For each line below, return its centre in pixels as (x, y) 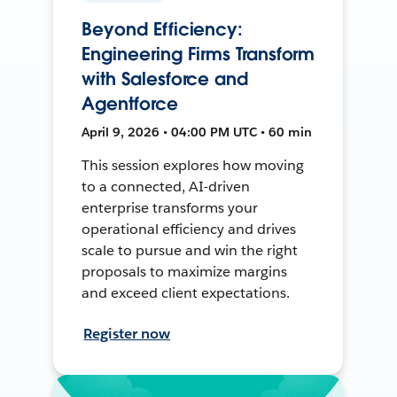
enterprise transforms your (170, 207)
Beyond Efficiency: (163, 29)
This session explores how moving (193, 165)
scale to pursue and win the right (190, 250)
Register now (127, 333)
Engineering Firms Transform (198, 54)
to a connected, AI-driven (166, 186)
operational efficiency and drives (189, 229)
